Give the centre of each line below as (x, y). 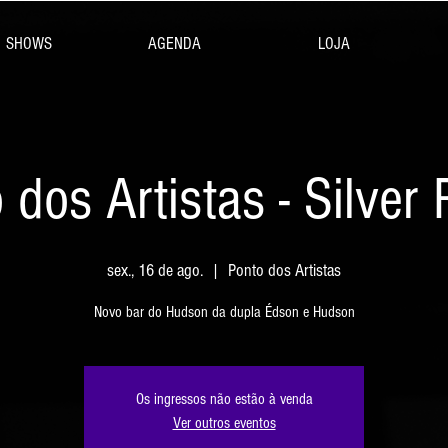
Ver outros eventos (224, 422)
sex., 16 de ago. (155, 270)
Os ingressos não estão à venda (224, 398)
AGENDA (174, 43)
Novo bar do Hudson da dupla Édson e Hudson (224, 311)
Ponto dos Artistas (284, 270)
